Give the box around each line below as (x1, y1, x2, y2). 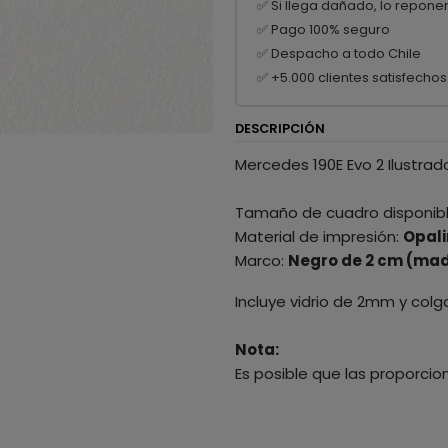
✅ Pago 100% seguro (256, 19, 390, 39)
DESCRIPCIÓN (235, 120, 326, 138)
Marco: (235, 250, 289, 272)
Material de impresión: (235, 226, 404, 248)
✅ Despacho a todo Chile (256, 43, 421, 63)
